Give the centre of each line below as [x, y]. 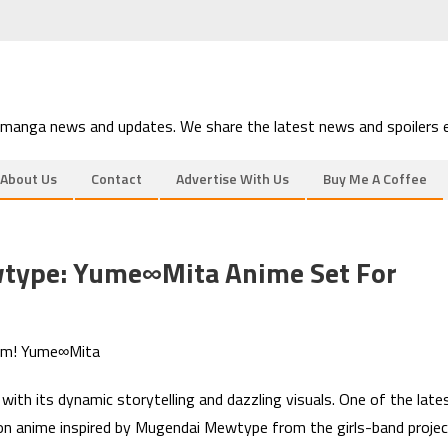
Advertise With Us [232, 178]
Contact [116, 178]
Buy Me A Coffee [375, 178]
